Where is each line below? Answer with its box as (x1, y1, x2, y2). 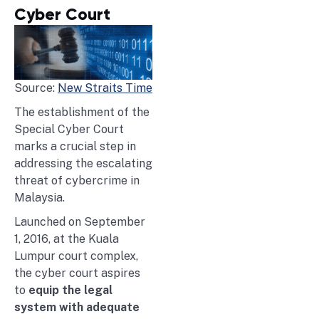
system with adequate (14, 300, 140, 314)
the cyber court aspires (14, 266, 140, 280)
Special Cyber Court (14, 122, 124, 136)
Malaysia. (14, 190, 65, 204)
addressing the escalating (14, 156, 152, 170)
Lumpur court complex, (14, 249, 138, 263)
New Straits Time (58, 80, 152, 95)
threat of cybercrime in (14, 173, 140, 187)
